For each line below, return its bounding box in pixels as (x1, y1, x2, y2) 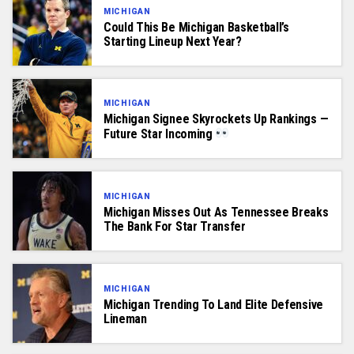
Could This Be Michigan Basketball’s (104, 19, 289, 35)
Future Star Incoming (104, 126, 216, 141)
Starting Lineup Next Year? (104, 33, 242, 49)
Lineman (104, 311, 147, 326)
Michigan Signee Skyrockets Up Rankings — (104, 111, 329, 127)
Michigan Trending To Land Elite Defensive (104, 296, 323, 312)
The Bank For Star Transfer (104, 218, 246, 234)
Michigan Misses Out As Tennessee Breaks (104, 204, 329, 220)
